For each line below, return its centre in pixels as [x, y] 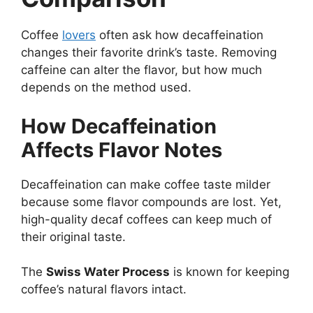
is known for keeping [230, 272]
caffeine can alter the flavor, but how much [141, 70]
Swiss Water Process [108, 272]
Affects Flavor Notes [122, 150]
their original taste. [73, 236]
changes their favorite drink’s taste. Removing [149, 53]
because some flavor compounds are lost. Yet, [151, 202]
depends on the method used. [106, 88]
